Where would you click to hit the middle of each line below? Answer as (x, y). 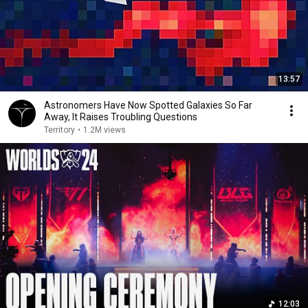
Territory (59, 130)
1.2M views (104, 130)
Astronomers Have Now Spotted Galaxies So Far (148, 105)
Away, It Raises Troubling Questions (121, 117)
